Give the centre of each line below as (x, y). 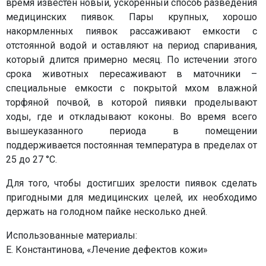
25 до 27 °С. (31, 159)
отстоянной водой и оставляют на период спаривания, (132, 45)
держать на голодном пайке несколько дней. (107, 212)
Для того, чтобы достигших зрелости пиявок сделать (132, 183)
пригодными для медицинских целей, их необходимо (132, 197)
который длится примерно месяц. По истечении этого (132, 60)
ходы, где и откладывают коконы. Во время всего (132, 117)
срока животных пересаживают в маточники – (132, 74)
